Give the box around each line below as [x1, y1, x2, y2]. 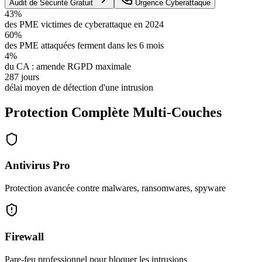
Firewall [5, 230, 44, 243]
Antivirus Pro [5, 159, 70, 172]
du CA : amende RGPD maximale [5, 61, 131, 71]
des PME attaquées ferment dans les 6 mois [5, 40, 164, 50]
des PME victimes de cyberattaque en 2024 [5, 19, 164, 29]
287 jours [5, 71, 39, 82]
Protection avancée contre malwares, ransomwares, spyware [5, 183, 226, 194]
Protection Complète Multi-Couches [5, 104, 222, 120]
